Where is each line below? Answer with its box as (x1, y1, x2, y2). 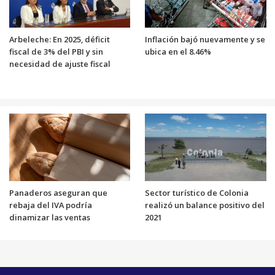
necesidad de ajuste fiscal (9, 58, 110, 69)
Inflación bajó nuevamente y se (145, 33, 265, 45)
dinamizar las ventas (9, 211, 90, 223)
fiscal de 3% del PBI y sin (9, 45, 103, 57)
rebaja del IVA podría (9, 199, 92, 211)
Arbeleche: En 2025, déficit (9, 33, 110, 45)
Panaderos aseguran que (9, 187, 107, 198)
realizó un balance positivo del (145, 199, 265, 211)
